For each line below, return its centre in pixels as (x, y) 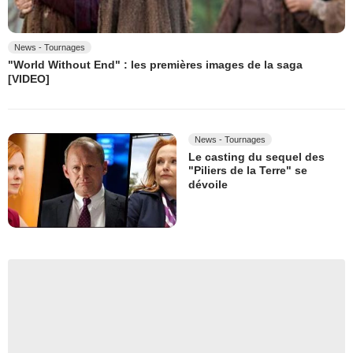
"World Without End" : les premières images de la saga (155, 65)
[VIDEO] (29, 79)
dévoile (208, 184)
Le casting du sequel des (256, 157)
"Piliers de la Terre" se (248, 171)
